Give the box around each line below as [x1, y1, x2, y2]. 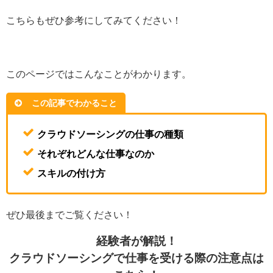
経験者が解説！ [96, 235, 177, 247]
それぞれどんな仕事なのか [37, 149, 154, 159]
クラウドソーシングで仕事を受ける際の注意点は [9, 252, 264, 264]
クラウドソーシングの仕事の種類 [37, 129, 183, 140]
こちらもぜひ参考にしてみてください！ [6, 15, 182, 25]
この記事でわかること [31, 99, 117, 108]
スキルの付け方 [37, 168, 105, 179]
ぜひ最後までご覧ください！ [6, 210, 133, 220]
